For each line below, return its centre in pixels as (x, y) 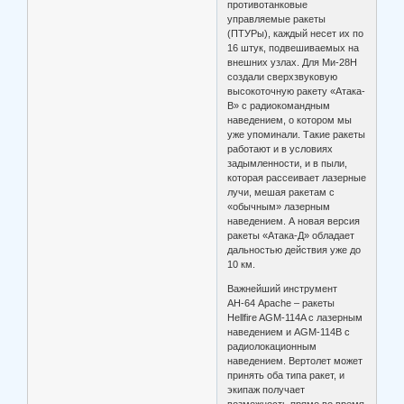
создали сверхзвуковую (283, 77)
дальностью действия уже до (294, 250)
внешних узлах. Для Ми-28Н (293, 63)
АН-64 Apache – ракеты (281, 303)
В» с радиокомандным (279, 106)
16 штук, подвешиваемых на (294, 48)
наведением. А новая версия (294, 221)
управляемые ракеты (277, 19)
